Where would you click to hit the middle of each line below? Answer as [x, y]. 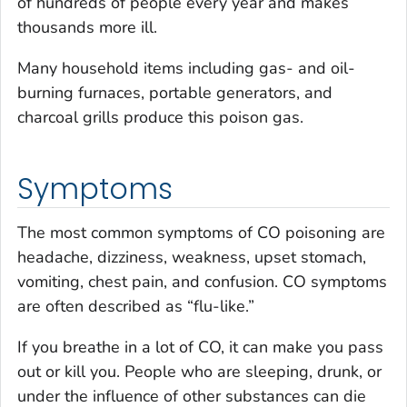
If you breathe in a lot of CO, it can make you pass [200, 347]
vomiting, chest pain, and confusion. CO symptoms [202, 281]
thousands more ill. [87, 28]
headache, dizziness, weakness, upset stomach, [192, 257]
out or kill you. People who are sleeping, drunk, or [199, 371]
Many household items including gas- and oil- [186, 69]
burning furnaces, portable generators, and [175, 93]
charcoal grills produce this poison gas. [160, 118]
